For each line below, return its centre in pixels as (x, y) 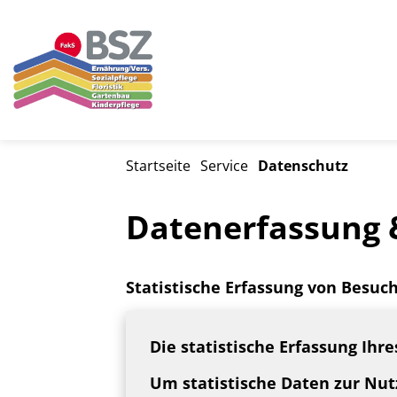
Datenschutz (304, 165)
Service (225, 165)
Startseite (158, 165)
